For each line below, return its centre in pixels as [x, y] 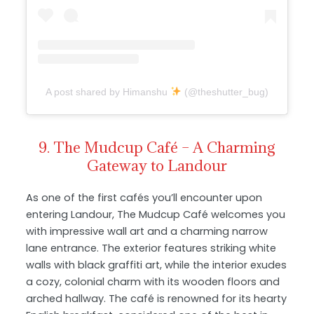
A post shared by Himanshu [108, 91]
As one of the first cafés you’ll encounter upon [144, 197]
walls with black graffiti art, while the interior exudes [157, 265]
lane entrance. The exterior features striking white [151, 248]
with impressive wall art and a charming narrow [147, 231]
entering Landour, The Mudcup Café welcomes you [156, 214]
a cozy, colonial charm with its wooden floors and [153, 281]
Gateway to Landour [157, 165]
